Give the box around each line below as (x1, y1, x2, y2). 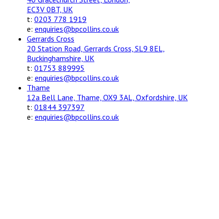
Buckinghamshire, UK (27, 53, 94, 63)
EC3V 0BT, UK (27, 4, 73, 14)
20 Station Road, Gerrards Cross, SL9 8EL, (27, 43, 165, 53)
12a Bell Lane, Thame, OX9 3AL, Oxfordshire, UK (27, 92, 188, 102)
